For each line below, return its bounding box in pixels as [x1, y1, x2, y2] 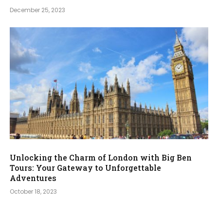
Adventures [10, 172, 56, 183]
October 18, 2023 [10, 187, 57, 196]
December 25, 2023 [10, 6, 65, 15]
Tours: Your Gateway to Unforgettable [10, 162, 161, 173]
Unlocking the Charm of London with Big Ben [10, 152, 192, 163]
